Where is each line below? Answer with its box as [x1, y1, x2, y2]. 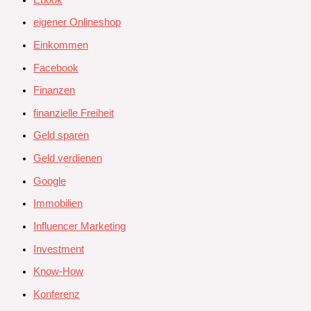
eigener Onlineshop [33, 17, 121, 28]
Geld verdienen [33, 153, 102, 165]
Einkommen [33, 39, 88, 51]
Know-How [33, 266, 83, 278]
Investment [33, 243, 84, 255]
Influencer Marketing [33, 220, 126, 232]
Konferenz [33, 288, 80, 300]
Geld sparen [33, 130, 89, 142]
